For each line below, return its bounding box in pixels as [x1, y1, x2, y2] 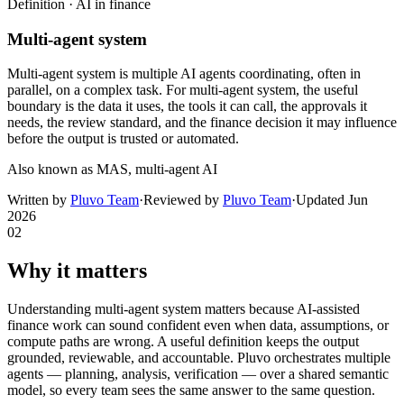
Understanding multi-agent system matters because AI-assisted [7, 301, 360, 317]
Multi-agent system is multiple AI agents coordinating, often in [7, 66, 361, 82]
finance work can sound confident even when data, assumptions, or [7, 317, 389, 334]
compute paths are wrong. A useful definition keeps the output [7, 334, 359, 350]
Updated [296, 192, 348, 208]
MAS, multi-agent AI [96, 161, 217, 178]
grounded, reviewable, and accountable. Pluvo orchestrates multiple [7, 350, 390, 366]
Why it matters [7, 259, 147, 283]
